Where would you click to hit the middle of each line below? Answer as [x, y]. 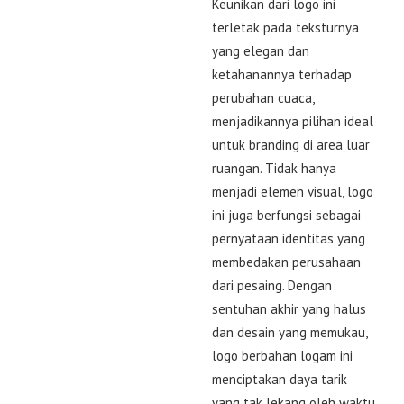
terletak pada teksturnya [285, 27]
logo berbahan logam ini [282, 355]
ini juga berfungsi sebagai [286, 215]
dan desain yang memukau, [289, 332]
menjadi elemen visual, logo [293, 191]
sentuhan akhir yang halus [289, 308]
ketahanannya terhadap [282, 74]
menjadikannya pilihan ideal [293, 121]
